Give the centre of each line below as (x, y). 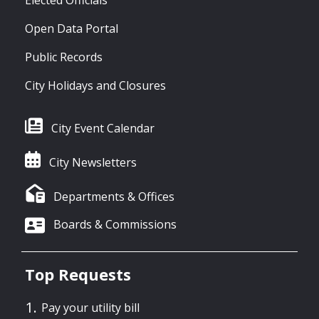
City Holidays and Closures (95, 85)
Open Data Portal (72, 28)
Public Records (64, 57)
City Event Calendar (103, 128)
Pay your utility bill (90, 307)
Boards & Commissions (115, 225)
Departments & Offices (114, 196)
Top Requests (78, 274)
